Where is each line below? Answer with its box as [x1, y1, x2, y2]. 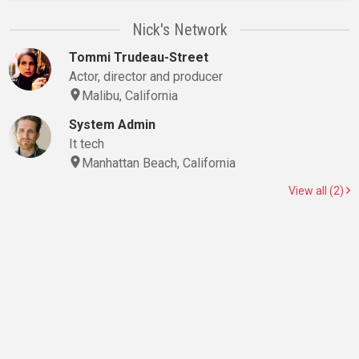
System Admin [68, 117, 155, 132]
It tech [68, 136, 104, 151]
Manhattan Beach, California [81, 155, 236, 171]
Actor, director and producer [68, 69, 223, 84]
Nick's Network [131, 20, 228, 39]
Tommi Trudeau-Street [68, 50, 208, 65]
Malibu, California [81, 88, 178, 103]
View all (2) [288, 184, 346, 197]
